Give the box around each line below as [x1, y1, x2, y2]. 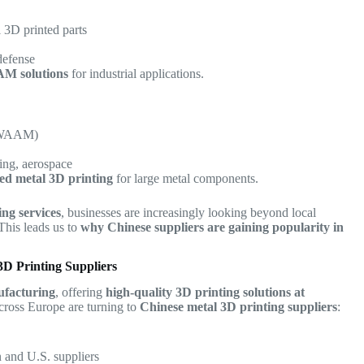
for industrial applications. [68, 66, 205, 80]
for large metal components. [113, 171, 259, 185]
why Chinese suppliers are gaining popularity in [80, 219, 344, 234]
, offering [55, 285, 106, 300]
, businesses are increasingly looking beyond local [61, 205, 317, 219]
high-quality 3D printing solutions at [106, 285, 305, 300]
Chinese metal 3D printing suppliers [140, 300, 338, 314]
